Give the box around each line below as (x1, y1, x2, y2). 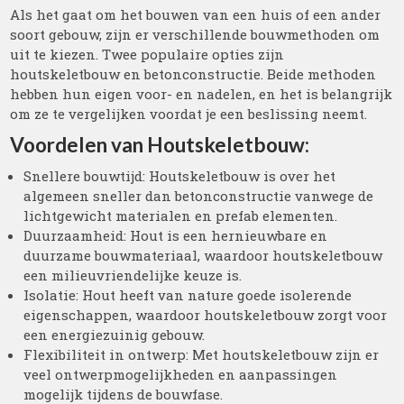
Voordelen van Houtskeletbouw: (10, 133, 310, 157)
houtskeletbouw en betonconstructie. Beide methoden (10, 65, 377, 83)
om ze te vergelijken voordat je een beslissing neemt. (10, 105, 368, 123)
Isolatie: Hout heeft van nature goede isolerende (23, 286, 353, 304)
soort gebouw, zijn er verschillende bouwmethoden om (10, 25, 381, 43)
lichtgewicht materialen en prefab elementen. (23, 207, 338, 225)
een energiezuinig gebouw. (23, 326, 206, 344)
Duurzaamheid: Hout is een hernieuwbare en (23, 226, 328, 244)
